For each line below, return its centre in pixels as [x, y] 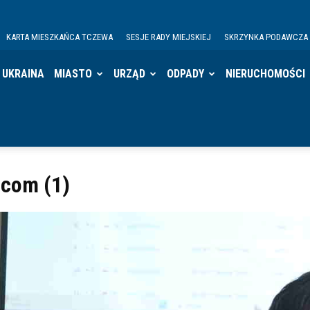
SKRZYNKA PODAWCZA [266, 37]
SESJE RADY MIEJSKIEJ [168, 37]
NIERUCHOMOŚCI [266, 74]
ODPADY [186, 74]
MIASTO [73, 74]
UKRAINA [24, 74]
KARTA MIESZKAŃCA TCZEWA [59, 37]
